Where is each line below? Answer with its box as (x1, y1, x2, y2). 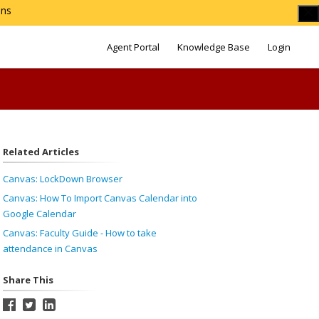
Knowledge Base (177, 41, 250, 53)
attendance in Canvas (2, 242, 98, 255)
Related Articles (2, 145, 79, 158)
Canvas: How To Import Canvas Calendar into (2, 192, 197, 204)
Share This (2, 273, 53, 286)
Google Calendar (2, 207, 76, 220)
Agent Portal (107, 41, 159, 53)
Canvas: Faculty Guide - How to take (2, 226, 157, 239)
